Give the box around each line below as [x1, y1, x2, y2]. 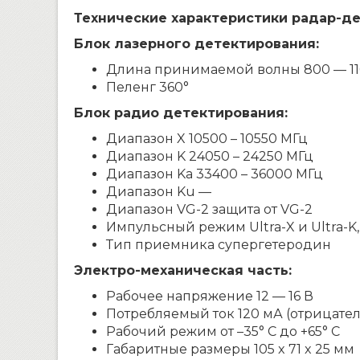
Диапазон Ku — [106, 184, 211, 199]
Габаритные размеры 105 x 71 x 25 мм [106, 342, 354, 357]
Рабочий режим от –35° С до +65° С [106, 324, 340, 339]
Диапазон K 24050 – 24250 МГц [106, 149, 313, 164]
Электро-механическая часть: [74, 263, 292, 278]
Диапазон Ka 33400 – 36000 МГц [106, 166, 323, 182]
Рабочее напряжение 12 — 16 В [106, 288, 313, 304]
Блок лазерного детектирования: [74, 36, 319, 51]
